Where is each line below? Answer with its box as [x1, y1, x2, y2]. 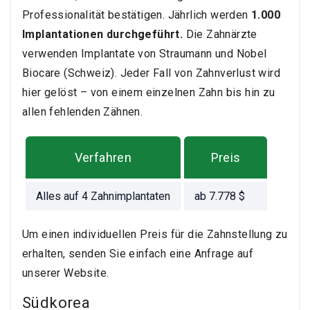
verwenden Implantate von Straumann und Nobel [22, 47, 267, 61]
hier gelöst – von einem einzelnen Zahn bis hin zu [22, 86, 275, 100]
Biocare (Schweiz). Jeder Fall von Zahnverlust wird [22, 66, 280, 80]
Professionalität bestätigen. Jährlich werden [22, 8, 251, 22]
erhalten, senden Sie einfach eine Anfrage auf [22, 247, 253, 261]
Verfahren [74, 150, 132, 165]
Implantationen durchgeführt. [22, 28, 183, 42]
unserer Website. [22, 266, 109, 280]
